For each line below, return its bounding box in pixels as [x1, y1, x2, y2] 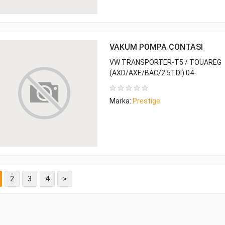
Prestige [133, 97, 160, 105]
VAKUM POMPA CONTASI [109, 42, 203, 52]
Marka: [109, 97, 133, 105]
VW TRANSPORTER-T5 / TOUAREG [109, 58, 221, 66]
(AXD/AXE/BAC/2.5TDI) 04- [109, 69, 196, 77]
